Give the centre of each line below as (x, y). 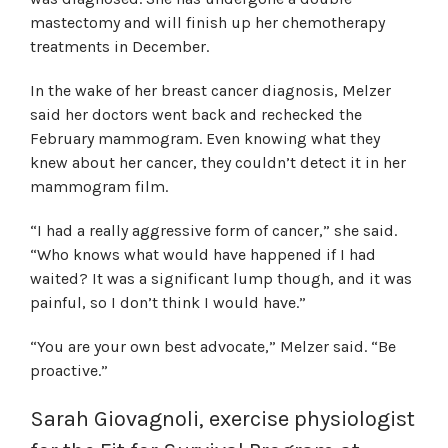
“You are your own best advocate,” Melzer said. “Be (213, 346)
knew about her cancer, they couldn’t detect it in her (218, 162)
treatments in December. (119, 46)
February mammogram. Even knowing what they (205, 138)
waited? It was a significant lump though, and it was (221, 278)
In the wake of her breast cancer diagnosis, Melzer (210, 90)
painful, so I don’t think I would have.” (168, 302)
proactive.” (69, 370)
